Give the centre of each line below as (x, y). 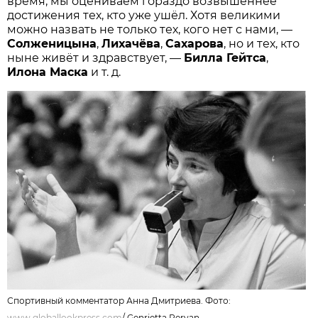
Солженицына (52, 43)
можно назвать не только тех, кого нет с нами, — (150, 29)
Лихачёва (131, 43)
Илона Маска (48, 72)
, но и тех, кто (262, 43)
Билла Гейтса (225, 57)
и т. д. (105, 72)
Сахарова (195, 43)
